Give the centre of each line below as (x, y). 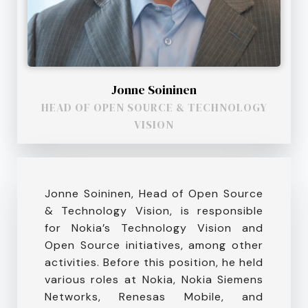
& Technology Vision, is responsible (154, 210)
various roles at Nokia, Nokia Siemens (154, 279)
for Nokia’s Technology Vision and (154, 228)
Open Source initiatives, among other (154, 245)
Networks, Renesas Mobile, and (154, 296)
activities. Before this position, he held (154, 262)
